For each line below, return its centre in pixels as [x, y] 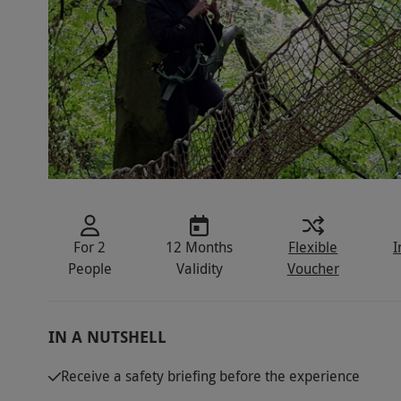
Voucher [313, 269]
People [90, 269]
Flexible [313, 247]
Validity [199, 269]
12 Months [200, 247]
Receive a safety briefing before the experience [210, 376]
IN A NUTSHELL [107, 337]
